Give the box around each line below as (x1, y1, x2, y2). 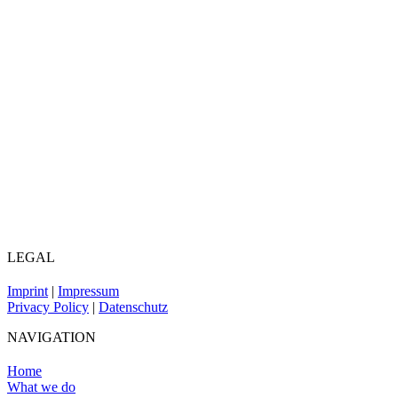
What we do (7, 378, 76, 394)
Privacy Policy (7, 298, 89, 314)
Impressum (58, 283, 119, 298)
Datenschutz (99, 298, 168, 314)
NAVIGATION (7, 329, 96, 345)
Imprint (7, 283, 48, 298)
